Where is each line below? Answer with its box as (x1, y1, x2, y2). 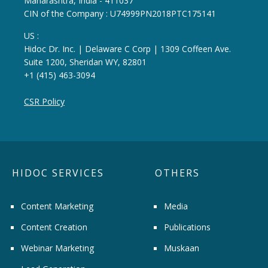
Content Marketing (21, 200, 93, 212)
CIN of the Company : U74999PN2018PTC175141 (24, 7, 216, 19)
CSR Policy (24, 95, 65, 107)
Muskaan (164, 242, 199, 254)
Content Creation (21, 221, 87, 233)
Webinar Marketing (21, 242, 94, 254)
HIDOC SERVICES (12, 166, 104, 179)
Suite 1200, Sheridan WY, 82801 (24, 56, 147, 68)
